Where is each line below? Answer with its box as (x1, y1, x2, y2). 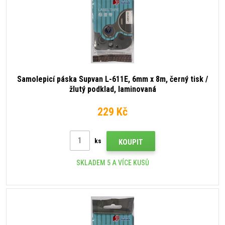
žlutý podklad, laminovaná (69, 84, 156, 94)
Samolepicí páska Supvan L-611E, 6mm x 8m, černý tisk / (17, 74, 208, 84)
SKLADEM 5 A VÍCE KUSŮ (76, 159, 149, 167)
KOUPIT (119, 138, 143, 147)
